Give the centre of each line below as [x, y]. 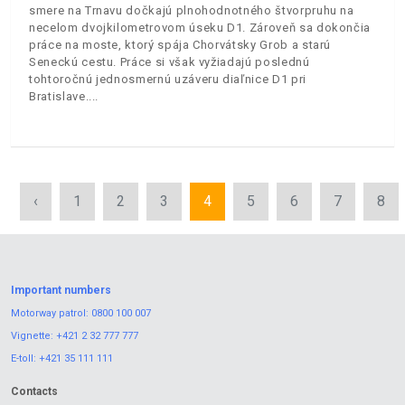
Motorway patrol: [51, 313]
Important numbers [61, 290]
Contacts [34, 392]
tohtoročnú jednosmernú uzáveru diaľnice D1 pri [168, 79]
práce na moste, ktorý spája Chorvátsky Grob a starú [180, 44]
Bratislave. [59, 96]
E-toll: [25, 358]
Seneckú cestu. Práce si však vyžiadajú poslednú [170, 61]
